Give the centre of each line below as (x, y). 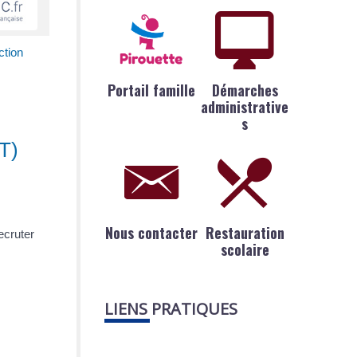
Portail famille (151, 90)
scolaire (245, 250)
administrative (245, 106)
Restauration (245, 233)
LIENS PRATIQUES (171, 309)
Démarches (245, 90)
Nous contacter (151, 233)
